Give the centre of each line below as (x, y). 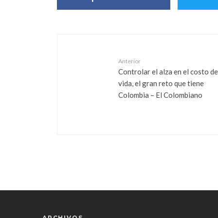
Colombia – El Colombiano (160, 95)
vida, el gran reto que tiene (161, 83)
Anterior (129, 61)
